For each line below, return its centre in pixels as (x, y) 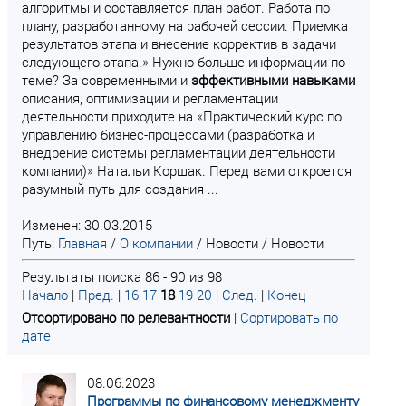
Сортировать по (289, 317)
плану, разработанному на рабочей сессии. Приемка (185, 25)
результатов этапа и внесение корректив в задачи (179, 43)
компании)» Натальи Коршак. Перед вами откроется (187, 170)
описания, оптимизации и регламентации (150, 98)
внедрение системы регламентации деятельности (179, 152)
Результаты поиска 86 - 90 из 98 (122, 276)
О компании (156, 243)
